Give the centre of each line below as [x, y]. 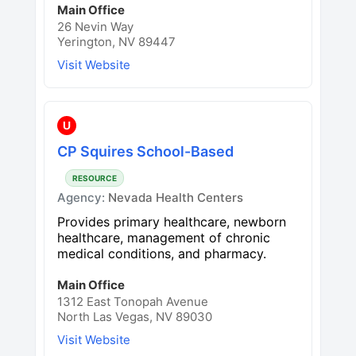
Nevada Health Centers [176, 197]
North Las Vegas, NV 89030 [135, 316]
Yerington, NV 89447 [116, 41]
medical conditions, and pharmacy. [162, 253]
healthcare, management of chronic [164, 237]
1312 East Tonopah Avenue [133, 301]
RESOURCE [95, 178]
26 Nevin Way [95, 26]
